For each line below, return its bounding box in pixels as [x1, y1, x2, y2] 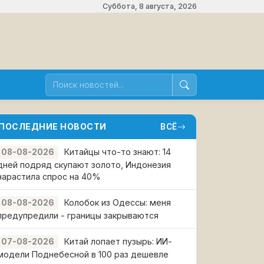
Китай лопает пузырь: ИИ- [64, 236, 172, 246]
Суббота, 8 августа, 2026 [103, 2, 197, 11]
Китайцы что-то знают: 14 [64, 147, 171, 157]
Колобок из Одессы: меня [64, 197, 171, 207]
